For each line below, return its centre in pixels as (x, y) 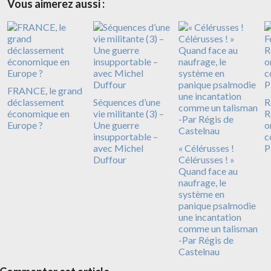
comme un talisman (218, 229)
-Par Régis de (206, 240)
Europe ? (25, 125)
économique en (38, 114)
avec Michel (118, 148)
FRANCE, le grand (45, 91)
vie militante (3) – (128, 114)
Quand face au (208, 171)
